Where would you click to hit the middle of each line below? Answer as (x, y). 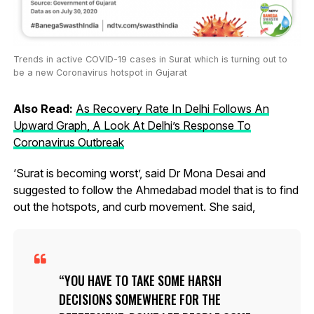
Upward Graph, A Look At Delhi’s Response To (132, 125)
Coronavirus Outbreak (68, 142)
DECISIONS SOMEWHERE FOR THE (139, 299)
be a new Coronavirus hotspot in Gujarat (100, 72)
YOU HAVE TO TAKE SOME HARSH (143, 280)
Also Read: (44, 108)
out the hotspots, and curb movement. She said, (134, 206)
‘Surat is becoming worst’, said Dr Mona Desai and (139, 173)
